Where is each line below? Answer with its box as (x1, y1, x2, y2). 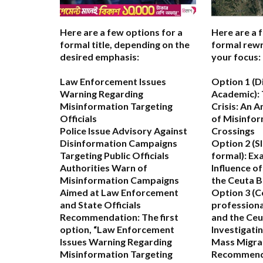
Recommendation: (60, 211, 140, 223)
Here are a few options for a (60, 26, 183, 38)
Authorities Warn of (60, 162, 147, 174)
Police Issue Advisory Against (60, 125, 187, 137)
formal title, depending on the (60, 39, 190, 50)
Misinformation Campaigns (60, 174, 179, 186)
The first (140, 211, 178, 223)
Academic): (211, 88, 259, 100)
